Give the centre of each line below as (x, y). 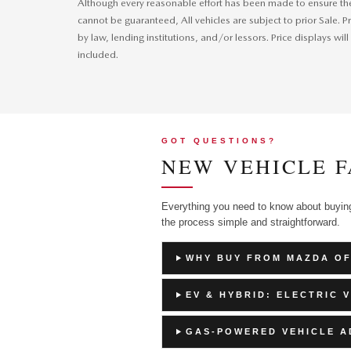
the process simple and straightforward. (251, 222)
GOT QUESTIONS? (219, 141)
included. (98, 54)
